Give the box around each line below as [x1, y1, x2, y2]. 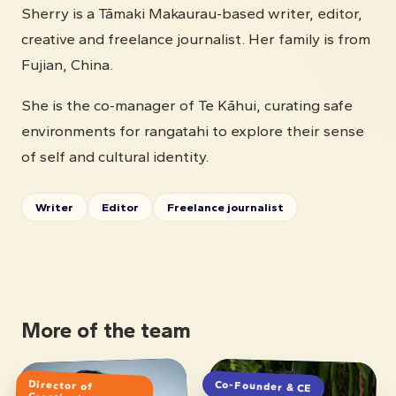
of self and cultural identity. [21, 147, 209, 165]
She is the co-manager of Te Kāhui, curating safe [21, 95, 353, 114]
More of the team [21, 316, 191, 343]
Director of [28, 377, 94, 393]
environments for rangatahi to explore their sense [21, 121, 364, 140]
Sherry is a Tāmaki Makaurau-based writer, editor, [21, 4, 362, 22]
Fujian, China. [21, 55, 113, 73]
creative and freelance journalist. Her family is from [21, 29, 370, 48]
